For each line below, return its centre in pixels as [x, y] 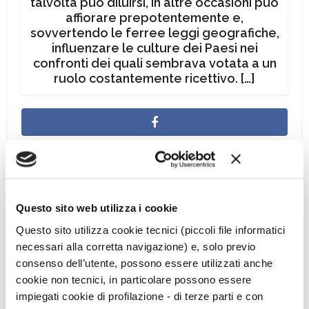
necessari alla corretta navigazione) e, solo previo [136, 246]
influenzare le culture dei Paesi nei [154, 48]
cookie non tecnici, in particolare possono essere [134, 279]
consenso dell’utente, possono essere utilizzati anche [144, 262]
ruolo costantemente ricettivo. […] [154, 78]
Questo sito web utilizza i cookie [97, 208]
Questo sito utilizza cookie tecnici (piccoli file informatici [151, 229]
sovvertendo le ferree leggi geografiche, [154, 33]
